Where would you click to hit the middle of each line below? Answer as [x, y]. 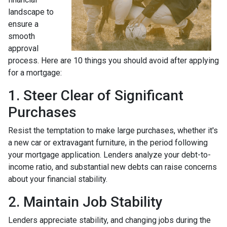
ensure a [23, 24]
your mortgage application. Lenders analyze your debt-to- [109, 155]
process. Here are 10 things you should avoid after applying [113, 60]
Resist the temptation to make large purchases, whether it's [113, 130]
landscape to [31, 12]
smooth [22, 36]
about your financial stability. [58, 179]
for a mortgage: [35, 72]
